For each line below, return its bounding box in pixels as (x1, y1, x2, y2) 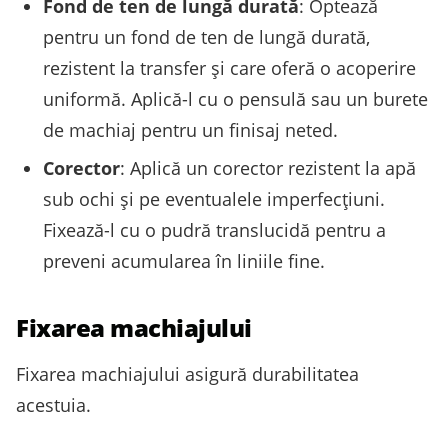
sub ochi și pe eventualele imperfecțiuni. (43, 186, 385, 211)
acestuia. (16, 392, 91, 417)
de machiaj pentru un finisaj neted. (43, 118, 338, 143)
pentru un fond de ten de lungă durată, (43, 25, 370, 50)
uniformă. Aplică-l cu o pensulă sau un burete (43, 87, 428, 112)
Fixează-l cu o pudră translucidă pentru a (43, 217, 386, 242)
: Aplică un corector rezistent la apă (120, 155, 416, 180)
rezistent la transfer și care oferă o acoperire (43, 56, 416, 81)
